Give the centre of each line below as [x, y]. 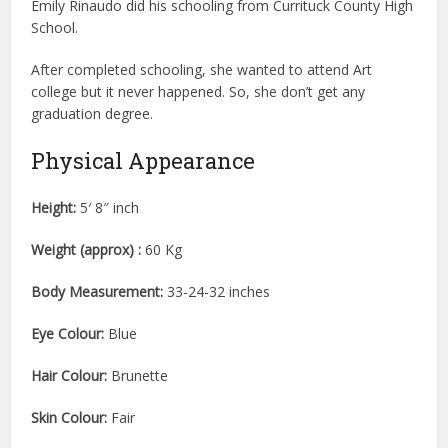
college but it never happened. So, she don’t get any [198, 91]
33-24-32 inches [217, 291]
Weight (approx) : [86, 249]
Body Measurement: [97, 291]
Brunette [138, 375]
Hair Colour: [69, 375]
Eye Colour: [68, 333]
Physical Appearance [143, 160]
